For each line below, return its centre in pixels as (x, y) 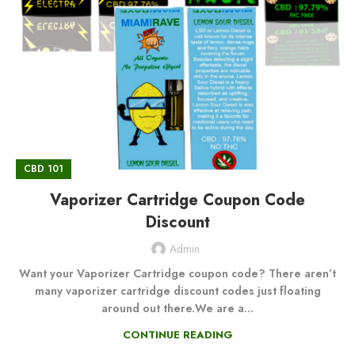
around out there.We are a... (177, 309)
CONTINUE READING (177, 335)
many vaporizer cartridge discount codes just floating (177, 291)
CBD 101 (44, 169)
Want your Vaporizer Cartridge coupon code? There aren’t (177, 274)
